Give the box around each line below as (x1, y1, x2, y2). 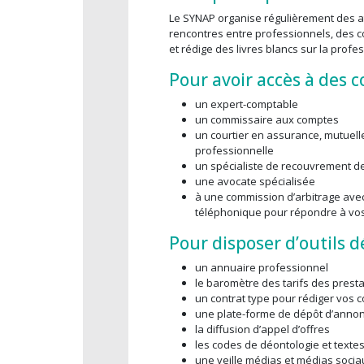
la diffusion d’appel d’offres (195, 322, 330, 336)
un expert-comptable (195, 97, 298, 111)
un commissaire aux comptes (195, 112, 339, 127)
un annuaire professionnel (195, 260, 328, 275)
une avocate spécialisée (195, 174, 315, 188)
